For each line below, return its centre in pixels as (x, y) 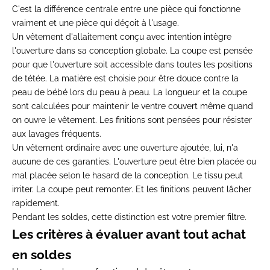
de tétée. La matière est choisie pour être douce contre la (125, 78)
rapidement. (36, 203)
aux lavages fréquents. (57, 133)
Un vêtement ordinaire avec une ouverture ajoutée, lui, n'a (125, 147)
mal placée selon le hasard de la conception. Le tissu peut (127, 175)
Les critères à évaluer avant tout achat (129, 234)
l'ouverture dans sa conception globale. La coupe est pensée (132, 50)
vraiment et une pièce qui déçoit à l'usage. (96, 23)
